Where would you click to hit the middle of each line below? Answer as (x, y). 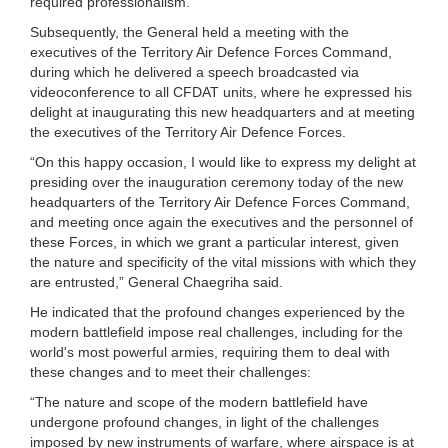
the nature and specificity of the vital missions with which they (223, 261)
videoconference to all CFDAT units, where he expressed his (221, 91)
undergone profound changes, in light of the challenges (204, 421)
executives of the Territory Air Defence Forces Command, (211, 51)
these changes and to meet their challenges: (170, 371)
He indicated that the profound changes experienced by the (217, 311)
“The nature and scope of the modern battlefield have (199, 401)
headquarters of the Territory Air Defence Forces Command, (220, 201)
